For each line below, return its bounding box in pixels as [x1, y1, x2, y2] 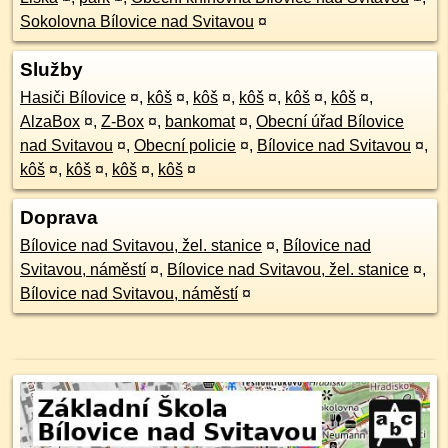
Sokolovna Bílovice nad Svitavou [20, 13, 254, 30]
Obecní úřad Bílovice [256, 113, 404, 130]
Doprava [20, 207, 98, 228]
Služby [20, 59, 83, 80]
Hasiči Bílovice [20, 89, 126, 106]
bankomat [165, 113, 235, 130]
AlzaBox [20, 113, 80, 130]
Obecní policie [134, 137, 236, 154]
